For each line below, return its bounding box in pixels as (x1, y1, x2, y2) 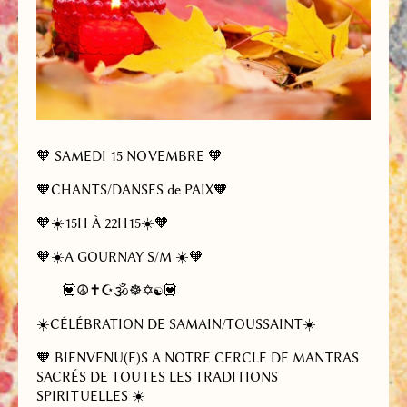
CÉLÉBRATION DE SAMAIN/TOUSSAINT (50, 315, 303, 333)
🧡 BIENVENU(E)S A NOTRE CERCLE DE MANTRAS (36, 349, 359, 366)
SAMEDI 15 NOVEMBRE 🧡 (55, 147, 223, 164)
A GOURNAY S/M (65, 248, 175, 265)
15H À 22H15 (65, 214, 141, 232)
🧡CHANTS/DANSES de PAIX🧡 (36, 181, 228, 198)
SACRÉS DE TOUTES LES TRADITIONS (36, 368, 278, 385)
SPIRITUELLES (36, 387, 132, 404)
